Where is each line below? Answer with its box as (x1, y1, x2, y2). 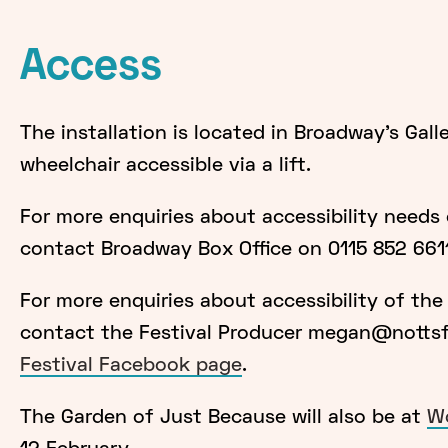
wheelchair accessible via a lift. (19, 156, 311, 175)
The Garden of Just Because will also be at (19, 408, 427, 427)
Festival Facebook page (19, 356, 242, 375)
